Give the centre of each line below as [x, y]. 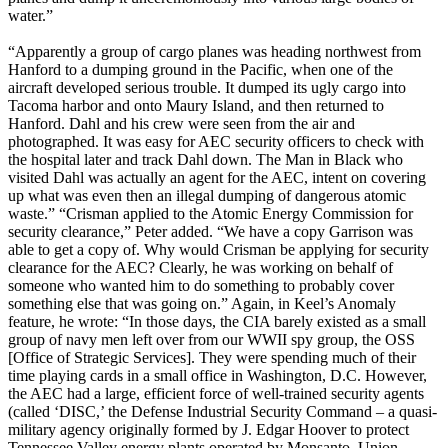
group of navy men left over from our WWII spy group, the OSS [211, 340]
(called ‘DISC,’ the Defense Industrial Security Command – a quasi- [222, 412]
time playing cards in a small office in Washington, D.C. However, [217, 376]
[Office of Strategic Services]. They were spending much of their [212, 358]
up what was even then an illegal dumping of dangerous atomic [207, 196]
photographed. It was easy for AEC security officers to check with [216, 142]
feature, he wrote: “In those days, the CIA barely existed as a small [217, 322]
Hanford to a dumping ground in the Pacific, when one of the [200, 70]
